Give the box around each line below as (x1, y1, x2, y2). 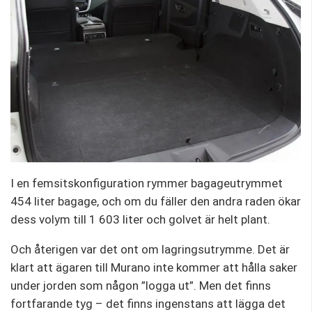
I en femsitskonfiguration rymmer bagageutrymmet (10, 176, 283, 191)
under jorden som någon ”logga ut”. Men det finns (10, 279, 271, 293)
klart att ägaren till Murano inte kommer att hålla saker (10, 260, 297, 275)
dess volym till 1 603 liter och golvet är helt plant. (10, 212, 270, 227)
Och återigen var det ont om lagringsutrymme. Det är (10, 242, 290, 257)
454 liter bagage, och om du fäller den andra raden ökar (10, 194, 301, 209)
